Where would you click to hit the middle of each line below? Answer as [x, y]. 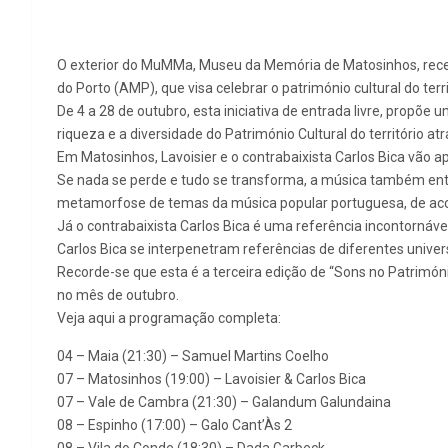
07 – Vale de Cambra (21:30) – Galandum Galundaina [224, 402]
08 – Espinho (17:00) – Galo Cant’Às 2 [174, 425]
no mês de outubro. [118, 295]
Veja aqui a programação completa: [169, 318]
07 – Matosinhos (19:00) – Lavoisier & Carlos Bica [211, 379]
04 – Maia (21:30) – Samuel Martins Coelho [193, 356]
